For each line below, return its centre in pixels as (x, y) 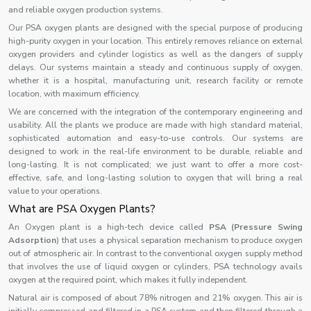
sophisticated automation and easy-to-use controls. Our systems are (155, 138)
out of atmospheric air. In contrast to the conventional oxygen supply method (155, 253)
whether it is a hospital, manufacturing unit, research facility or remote (155, 81)
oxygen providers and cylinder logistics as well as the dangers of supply (155, 54)
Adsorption (32, 240)
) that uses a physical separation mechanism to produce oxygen (179, 240)
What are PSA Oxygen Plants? (82, 209)
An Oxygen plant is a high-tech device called (109, 227)
